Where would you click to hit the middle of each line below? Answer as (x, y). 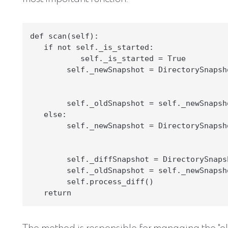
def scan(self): (64, 36)
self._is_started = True (108, 58)
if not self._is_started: (92, 47)
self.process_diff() (92, 181)
